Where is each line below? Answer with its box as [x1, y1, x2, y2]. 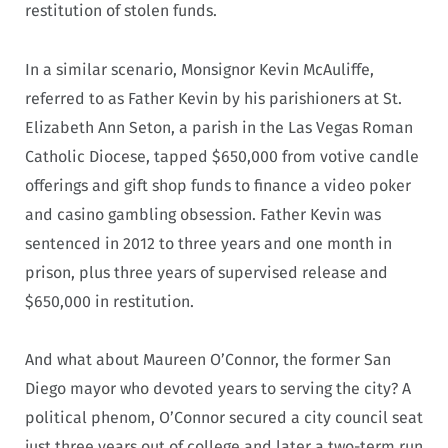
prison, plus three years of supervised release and [25, 262, 388, 282]
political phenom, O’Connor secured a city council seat [25, 408, 423, 428]
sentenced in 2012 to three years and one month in [25, 233, 392, 253]
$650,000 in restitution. [25, 291, 194, 311]
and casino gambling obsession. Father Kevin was [25, 204, 381, 224]
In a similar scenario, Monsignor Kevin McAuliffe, [25, 59, 374, 79]
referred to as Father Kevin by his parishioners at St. [25, 88, 402, 108]
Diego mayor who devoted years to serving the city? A [25, 379, 411, 399]
